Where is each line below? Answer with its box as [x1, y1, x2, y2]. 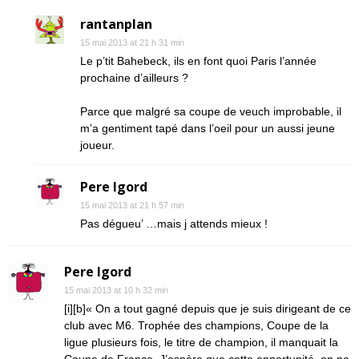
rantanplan [80, 15, 152, 33]
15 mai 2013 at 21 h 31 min [80, 38, 184, 47]
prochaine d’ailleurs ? [80, 71, 188, 84]
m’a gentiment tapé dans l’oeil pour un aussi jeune [80, 122, 335, 135]
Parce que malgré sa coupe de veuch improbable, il [80, 105, 341, 118]
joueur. [80, 139, 115, 151]
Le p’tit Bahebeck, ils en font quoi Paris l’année [80, 54, 317, 67]
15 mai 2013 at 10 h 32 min [64, 285, 168, 295]
